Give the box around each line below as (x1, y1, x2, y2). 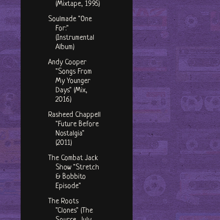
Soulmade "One (48, 15, 92, 24)
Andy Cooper (48, 58, 86, 67)
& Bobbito (55, 173, 86, 182)
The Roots (48, 197, 79, 206)
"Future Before (55, 120, 99, 129)
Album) (55, 43, 75, 52)
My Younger (55, 77, 90, 86)
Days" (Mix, (55, 86, 87, 95)
